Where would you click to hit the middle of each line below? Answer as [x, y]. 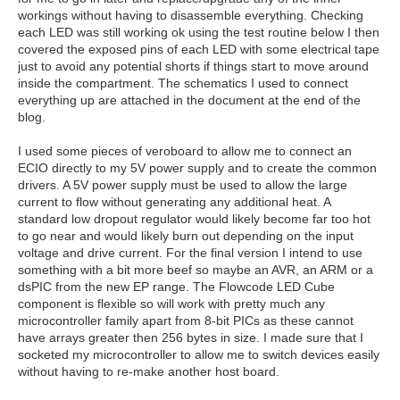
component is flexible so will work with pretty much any [171, 304]
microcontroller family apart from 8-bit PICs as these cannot [186, 321]
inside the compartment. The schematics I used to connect [183, 83]
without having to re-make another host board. [149, 371]
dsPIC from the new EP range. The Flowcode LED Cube [176, 287]
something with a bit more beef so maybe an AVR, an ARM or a [196, 270]
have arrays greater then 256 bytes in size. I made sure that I [191, 337]
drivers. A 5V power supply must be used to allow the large [183, 185]
